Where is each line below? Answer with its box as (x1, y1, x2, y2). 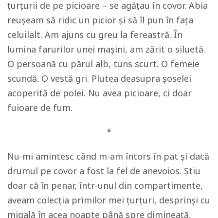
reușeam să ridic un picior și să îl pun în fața (7, 14, 193, 26)
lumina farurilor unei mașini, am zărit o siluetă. (7, 43, 205, 55)
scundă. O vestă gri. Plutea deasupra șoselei (7, 73, 191, 84)
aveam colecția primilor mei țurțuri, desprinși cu (7, 194, 210, 206)
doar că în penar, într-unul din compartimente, (7, 180, 203, 191)
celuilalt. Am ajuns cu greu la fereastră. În (7, 29, 182, 40)
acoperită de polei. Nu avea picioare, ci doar (7, 87, 192, 99)
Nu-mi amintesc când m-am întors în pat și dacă (7, 150, 209, 162)
